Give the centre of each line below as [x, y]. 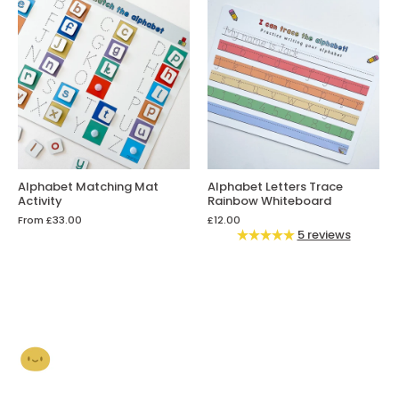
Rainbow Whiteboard [269, 201]
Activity [40, 201]
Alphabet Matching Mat [88, 187]
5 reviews [324, 235]
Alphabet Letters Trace [275, 187]
